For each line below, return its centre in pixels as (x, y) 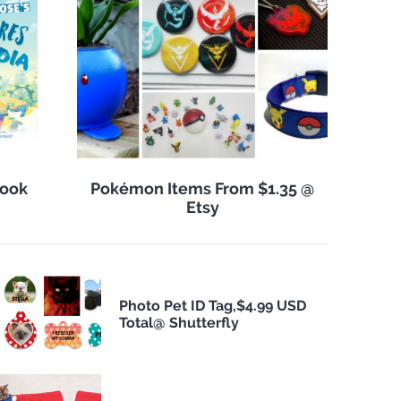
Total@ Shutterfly (179, 322)
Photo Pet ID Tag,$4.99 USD (212, 305)
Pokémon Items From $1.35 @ (202, 189)
